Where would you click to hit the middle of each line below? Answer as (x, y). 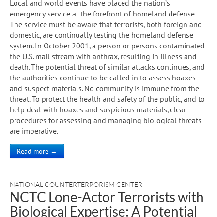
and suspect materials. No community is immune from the (104, 88)
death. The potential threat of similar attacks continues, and (107, 67)
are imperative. (34, 131)
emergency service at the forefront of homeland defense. (103, 13)
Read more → (37, 151)
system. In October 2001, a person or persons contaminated (107, 45)
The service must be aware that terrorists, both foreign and (106, 24)
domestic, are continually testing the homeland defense (101, 35)
